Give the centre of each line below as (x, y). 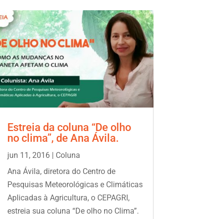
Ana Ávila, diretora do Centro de (61, 171)
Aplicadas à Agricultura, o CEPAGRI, (68, 197)
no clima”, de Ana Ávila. (63, 138)
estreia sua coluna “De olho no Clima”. (73, 211)
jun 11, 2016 (28, 155)
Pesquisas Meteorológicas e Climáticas (75, 184)
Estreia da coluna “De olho (69, 127)
